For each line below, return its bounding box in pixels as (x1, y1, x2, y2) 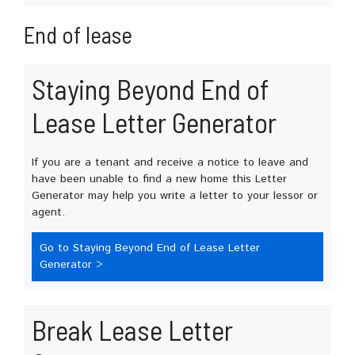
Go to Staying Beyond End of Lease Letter (40, 239, 260, 256)
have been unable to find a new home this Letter (32, 170, 287, 187)
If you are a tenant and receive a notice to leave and (32, 154, 308, 170)
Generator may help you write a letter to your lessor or (32, 187, 318, 204)
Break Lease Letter (32, 312, 233, 346)
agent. (32, 204, 65, 220)
